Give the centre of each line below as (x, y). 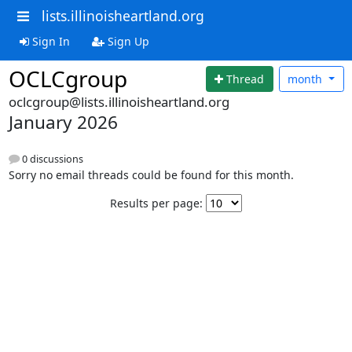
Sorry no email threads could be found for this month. (151, 175)
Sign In (49, 41)
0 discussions (51, 159)
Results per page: (156, 203)
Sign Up (126, 41)
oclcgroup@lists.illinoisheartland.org (119, 102)
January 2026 (63, 122)
